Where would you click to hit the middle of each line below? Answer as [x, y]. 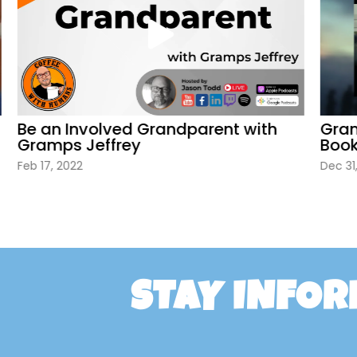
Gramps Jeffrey [70, 145]
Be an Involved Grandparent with [138, 129]
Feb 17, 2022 [41, 166]
